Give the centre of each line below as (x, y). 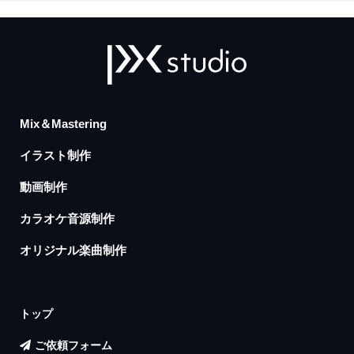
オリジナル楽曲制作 (73, 250)
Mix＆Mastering (63, 123)
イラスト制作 (55, 155)
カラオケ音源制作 (67, 218)
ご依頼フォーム (73, 345)
